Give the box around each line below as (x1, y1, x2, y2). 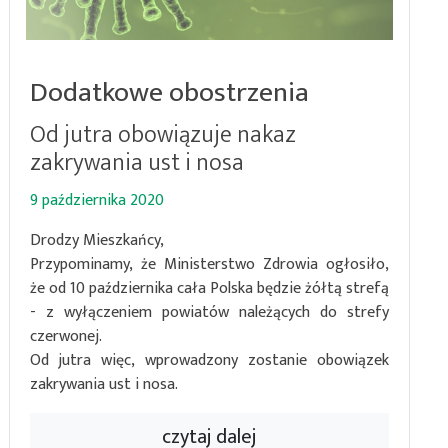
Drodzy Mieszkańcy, (29, 226, 164, 254)
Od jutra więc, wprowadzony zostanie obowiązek (29, 346, 389, 374)
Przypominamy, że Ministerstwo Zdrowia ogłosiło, (29, 250, 389, 278)
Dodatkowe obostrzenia (29, 68, 309, 116)
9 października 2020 (29, 186, 164, 214)
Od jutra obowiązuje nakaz (29, 114, 296, 155)
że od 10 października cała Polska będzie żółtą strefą (29, 274, 389, 302)
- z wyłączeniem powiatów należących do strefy (29, 298, 389, 326)
